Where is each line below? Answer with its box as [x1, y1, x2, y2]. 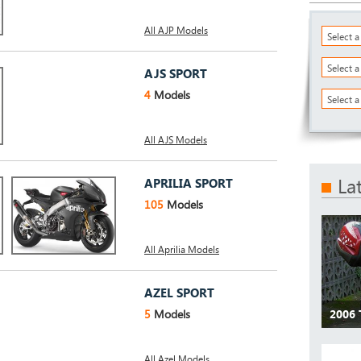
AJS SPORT [144, 65, 207, 81]
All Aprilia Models [144, 243, 219, 255]
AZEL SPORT [144, 284, 214, 301]
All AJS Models [144, 133, 207, 146]
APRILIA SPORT [144, 175, 233, 191]
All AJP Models [144, 23, 208, 36]
